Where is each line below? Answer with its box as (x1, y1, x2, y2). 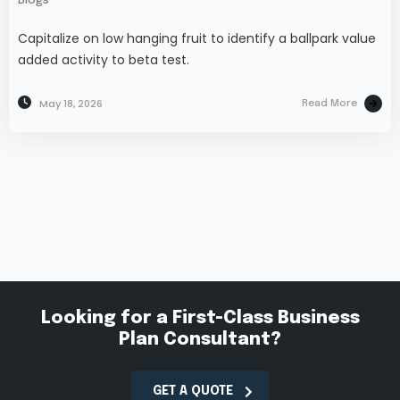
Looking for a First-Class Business (40, 309, 360, 329)
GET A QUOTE (153, 385, 233, 398)
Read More (302, 98, 357, 110)
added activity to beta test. (18, 51, 189, 70)
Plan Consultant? (119, 330, 281, 350)
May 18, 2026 (39, 96, 103, 112)
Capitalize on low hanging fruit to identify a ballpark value (18, 29, 376, 48)
